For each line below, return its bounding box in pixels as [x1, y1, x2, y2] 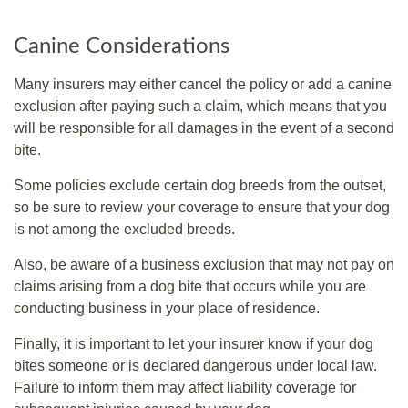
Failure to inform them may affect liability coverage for [14, 379, 356, 395]
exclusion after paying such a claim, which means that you [14, 97, 387, 114]
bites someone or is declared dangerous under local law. [14, 357, 377, 373]
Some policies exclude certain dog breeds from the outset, [14, 177, 386, 193]
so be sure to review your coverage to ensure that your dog [14, 199, 390, 215]
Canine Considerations [14, 35, 229, 57]
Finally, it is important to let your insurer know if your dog [14, 335, 373, 352]
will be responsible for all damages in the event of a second [14, 119, 394, 136]
